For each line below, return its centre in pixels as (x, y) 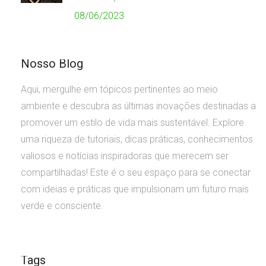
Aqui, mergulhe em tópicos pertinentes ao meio (119, 90)
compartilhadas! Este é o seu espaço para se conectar (136, 173)
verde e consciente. (62, 206)
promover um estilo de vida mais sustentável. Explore (132, 123)
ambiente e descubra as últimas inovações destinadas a (138, 106)
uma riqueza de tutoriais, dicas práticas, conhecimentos (137, 140)
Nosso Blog (52, 64)
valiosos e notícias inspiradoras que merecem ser (125, 156)
